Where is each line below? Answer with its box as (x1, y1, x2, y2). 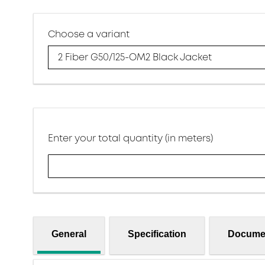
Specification (128, 228, 186, 239)
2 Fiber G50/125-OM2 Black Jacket (58, 51, 212, 64)
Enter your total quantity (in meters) (48, 131, 213, 145)
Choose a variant (48, 27, 130, 41)
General (51, 228, 86, 239)
